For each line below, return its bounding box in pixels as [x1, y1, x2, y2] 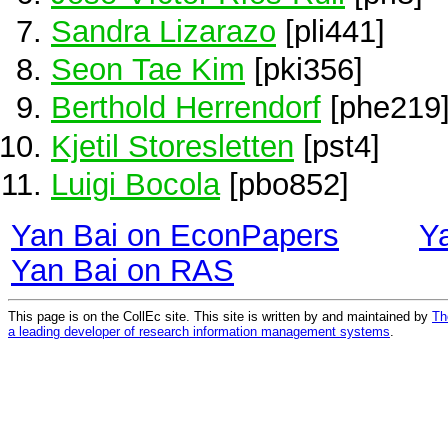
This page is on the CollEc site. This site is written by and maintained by [8, 308, 432, 324]
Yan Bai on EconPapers [11, 217, 339, 252]
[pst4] [294, 128, 380, 163]
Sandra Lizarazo [51, 14, 276, 48]
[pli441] [276, 14, 385, 48]
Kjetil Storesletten [51, 128, 294, 163]
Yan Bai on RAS [11, 252, 234, 287]
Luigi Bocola [51, 166, 220, 201]
